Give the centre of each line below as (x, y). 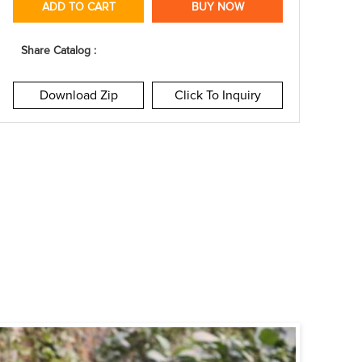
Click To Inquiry (217, 95)
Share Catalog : (59, 51)
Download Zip (78, 95)
